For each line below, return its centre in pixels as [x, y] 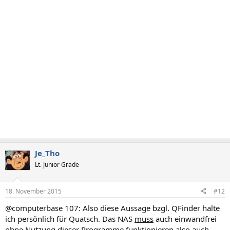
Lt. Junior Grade [57, 165]
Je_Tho [47, 153]
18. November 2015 [33, 191]
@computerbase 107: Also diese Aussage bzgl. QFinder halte [112, 208]
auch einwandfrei [185, 218]
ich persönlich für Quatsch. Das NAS [70, 218]
